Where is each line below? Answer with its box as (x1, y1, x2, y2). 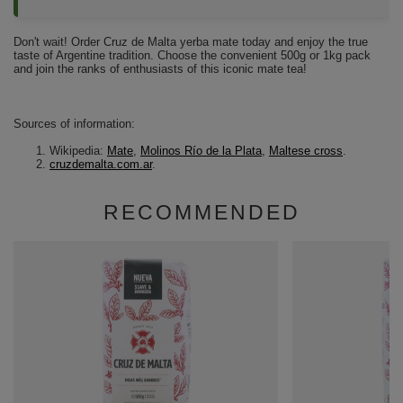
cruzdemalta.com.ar (49, 157, 152, 171)
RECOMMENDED (103, 200, 300, 224)
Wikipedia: (49, 143, 107, 157)
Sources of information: (13, 116, 135, 130)
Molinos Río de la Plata (140, 143, 262, 157)
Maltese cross (269, 143, 343, 157)
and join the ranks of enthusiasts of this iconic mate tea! (13, 61, 307, 76)
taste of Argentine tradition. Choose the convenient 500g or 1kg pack (13, 48, 371, 62)
